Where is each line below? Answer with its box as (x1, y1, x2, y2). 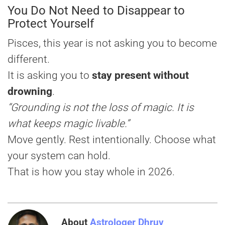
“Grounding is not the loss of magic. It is (8, 101, 194, 114)
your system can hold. (8, 150, 110, 162)
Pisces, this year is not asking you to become (8, 37, 217, 50)
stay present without (92, 69, 189, 82)
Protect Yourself (8, 17, 94, 31)
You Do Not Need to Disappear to (8, 4, 185, 18)
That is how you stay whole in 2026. (8, 166, 175, 178)
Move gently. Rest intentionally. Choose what (8, 134, 216, 146)
